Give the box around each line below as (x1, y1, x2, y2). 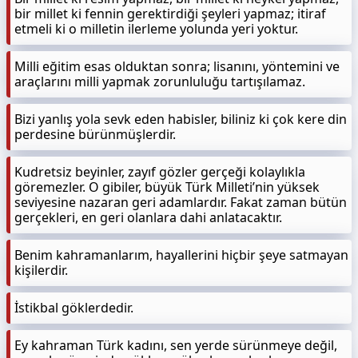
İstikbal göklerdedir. (14, 299, 133, 316)
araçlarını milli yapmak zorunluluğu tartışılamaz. (14, 73, 305, 90)
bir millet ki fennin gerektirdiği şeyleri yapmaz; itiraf (14, 5, 326, 22)
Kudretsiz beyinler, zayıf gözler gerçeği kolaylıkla (14, 163, 305, 181)
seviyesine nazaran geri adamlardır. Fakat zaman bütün (14, 193, 347, 211)
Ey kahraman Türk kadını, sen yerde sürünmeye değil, (14, 336, 337, 354)
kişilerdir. (14, 261, 68, 279)
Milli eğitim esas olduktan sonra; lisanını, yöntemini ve (14, 58, 340, 75)
